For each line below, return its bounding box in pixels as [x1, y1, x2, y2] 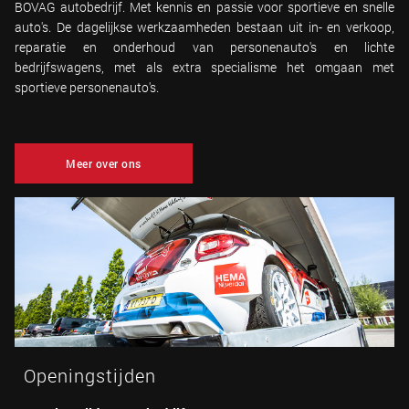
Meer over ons [66, 155, 142, 171]
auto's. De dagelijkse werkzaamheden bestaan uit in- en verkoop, [15, 17, 394, 36]
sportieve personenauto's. [15, 78, 159, 96]
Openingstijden [24, 362, 156, 387]
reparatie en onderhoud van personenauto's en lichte [15, 37, 394, 56]
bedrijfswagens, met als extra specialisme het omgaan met [15, 58, 394, 76]
